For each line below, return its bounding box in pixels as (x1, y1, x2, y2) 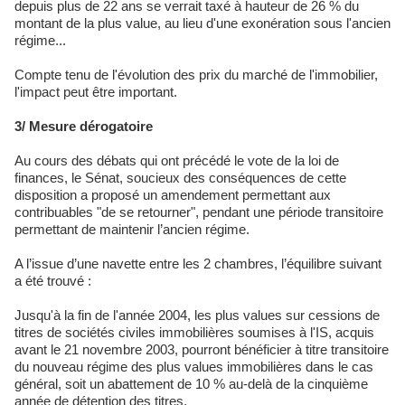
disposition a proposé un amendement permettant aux (14, 187, 331, 203)
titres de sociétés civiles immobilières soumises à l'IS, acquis (14, 325, 374, 341)
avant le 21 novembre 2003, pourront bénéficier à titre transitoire (14, 342, 389, 358)
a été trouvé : (14, 273, 91, 289)
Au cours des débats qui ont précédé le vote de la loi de (14, 153, 339, 169)
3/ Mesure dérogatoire (14, 118, 153, 135)
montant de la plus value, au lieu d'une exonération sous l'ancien (14, 15, 391, 32)
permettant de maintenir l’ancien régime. (14, 221, 250, 238)
